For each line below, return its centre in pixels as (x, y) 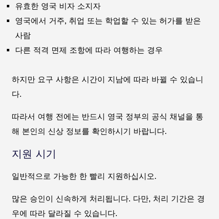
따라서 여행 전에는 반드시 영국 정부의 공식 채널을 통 (108, 116)
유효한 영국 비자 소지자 (58, 6)
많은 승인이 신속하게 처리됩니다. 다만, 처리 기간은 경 (108, 198)
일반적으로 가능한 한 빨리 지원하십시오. (84, 176)
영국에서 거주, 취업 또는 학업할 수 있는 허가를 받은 (108, 21)
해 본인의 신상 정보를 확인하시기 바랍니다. (89, 131)
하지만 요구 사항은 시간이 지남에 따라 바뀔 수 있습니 (108, 79)
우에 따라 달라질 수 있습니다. (65, 213)
